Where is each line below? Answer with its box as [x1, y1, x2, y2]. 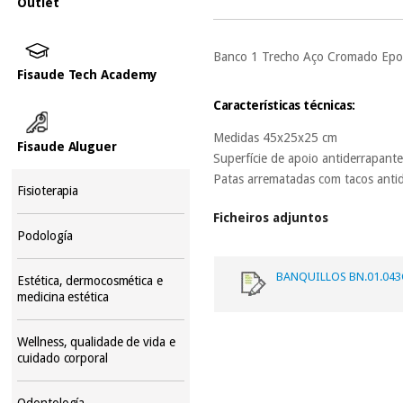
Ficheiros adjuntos [213, 210, 329, 225]
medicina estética [17, 289, 109, 304]
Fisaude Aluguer [17, 139, 117, 154]
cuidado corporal [17, 350, 108, 365]
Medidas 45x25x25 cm [213, 130, 338, 145]
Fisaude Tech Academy [17, 67, 158, 82]
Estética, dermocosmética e [17, 273, 163, 288]
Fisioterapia [17, 183, 79, 198]
